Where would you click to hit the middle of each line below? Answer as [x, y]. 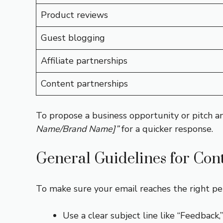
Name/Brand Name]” [77, 129]
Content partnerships [84, 84]
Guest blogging [73, 38]
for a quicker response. [166, 129]
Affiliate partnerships [84, 61]
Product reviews [74, 15]
